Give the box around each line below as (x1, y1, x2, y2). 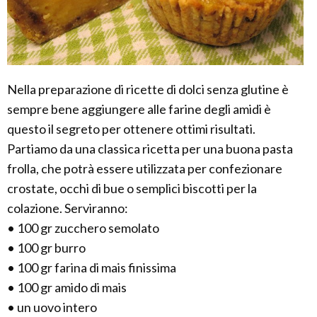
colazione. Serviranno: (7, 200, 128, 216)
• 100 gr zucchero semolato (7, 219, 159, 236)
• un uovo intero (7, 299, 97, 315)
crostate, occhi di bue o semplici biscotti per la (7, 180, 257, 196)
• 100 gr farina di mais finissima (7, 259, 176, 275)
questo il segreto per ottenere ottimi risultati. (7, 120, 255, 137)
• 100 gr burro (7, 239, 86, 255)
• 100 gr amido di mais (7, 279, 127, 295)
